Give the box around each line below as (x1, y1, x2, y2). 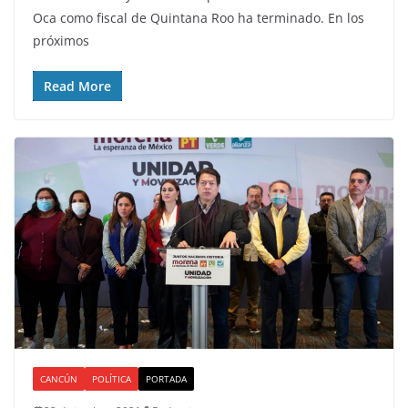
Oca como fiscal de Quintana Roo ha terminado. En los (33, 9, 364, 27)
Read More (44, 77, 111, 96)
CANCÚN (40, 372, 77, 385)
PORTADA (146, 372, 187, 385)
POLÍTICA (92, 372, 131, 385)
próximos (33, 32, 89, 50)
